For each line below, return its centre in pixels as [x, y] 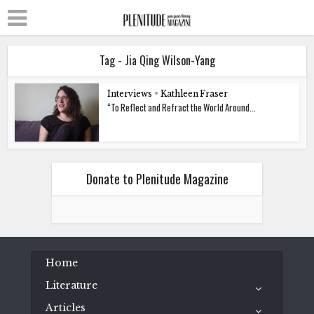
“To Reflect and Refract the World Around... [182, 107]
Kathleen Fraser [194, 94]
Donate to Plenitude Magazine [157, 178]
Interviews [130, 94]
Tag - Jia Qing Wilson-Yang [157, 60]
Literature [71, 285]
